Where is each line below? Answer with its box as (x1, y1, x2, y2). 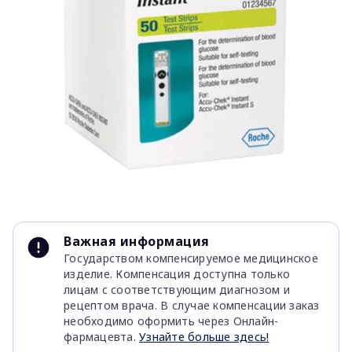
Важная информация (64, 233, 210, 250)
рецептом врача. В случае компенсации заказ (64, 298, 320, 313)
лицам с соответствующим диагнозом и (64, 282, 290, 297)
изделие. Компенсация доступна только (64, 266, 290, 281)
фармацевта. (64, 329, 139, 344)
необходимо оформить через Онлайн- (64, 313, 279, 328)
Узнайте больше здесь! (139, 329, 269, 344)
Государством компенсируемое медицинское (64, 251, 318, 266)
